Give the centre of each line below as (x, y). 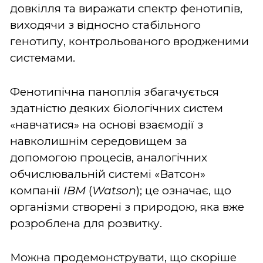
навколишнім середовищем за (99, 141)
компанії (37, 190)
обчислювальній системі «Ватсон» (108, 174)
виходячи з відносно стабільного (105, 25)
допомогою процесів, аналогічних (109, 157)
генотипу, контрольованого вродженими (129, 41)
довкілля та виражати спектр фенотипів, (126, 8)
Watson (114, 190)
